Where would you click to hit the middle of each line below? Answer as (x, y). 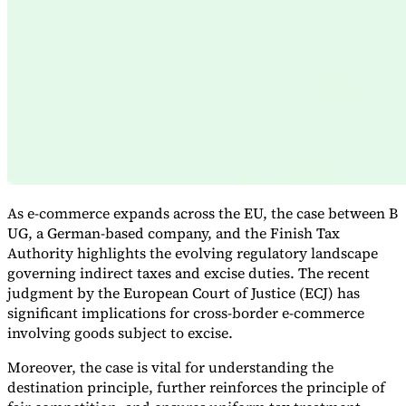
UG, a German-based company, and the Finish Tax (174, 233)
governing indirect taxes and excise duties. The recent (188, 273)
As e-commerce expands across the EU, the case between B (203, 213)
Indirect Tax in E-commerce (87, 122)
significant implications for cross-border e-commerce (186, 313)
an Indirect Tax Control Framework (109, 139)
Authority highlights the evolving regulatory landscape (193, 253)
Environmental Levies (70, 155)
